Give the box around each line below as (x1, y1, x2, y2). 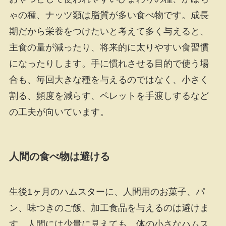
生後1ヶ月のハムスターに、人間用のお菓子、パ (9, 186, 205, 197)
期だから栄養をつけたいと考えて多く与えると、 (9, 26, 209, 37)
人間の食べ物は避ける (9, 151, 110, 162)
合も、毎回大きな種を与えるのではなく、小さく (9, 75, 209, 85)
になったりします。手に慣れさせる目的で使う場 (9, 59, 209, 69)
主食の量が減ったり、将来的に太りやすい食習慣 (9, 42, 209, 53)
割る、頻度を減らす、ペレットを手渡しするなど (9, 91, 209, 101)
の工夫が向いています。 (9, 107, 109, 118)
